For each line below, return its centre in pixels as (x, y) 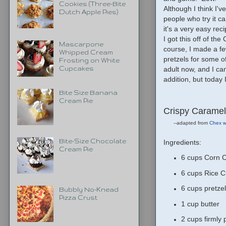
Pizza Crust (78, 197)
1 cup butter (200, 204)
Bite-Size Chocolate (92, 141)
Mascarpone (81, 44)
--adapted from (191, 123)
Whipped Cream (86, 52)
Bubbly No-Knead (89, 189)
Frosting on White (89, 60)
